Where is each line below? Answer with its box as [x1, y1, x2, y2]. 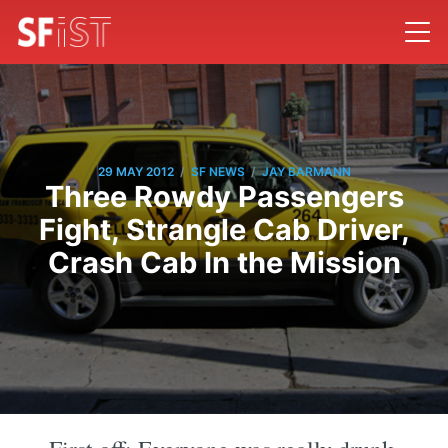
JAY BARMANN [261, 164, 351, 180]
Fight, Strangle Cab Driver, [38, 211, 410, 247]
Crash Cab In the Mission [47, 244, 401, 280]
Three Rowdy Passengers [44, 178, 404, 214]
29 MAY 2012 [97, 164, 174, 180]
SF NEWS [190, 164, 245, 180]
